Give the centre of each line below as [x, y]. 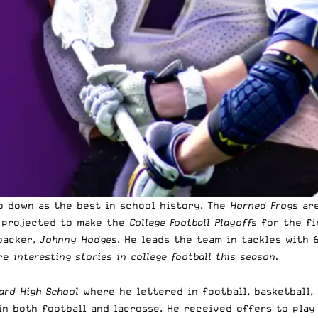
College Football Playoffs [193, 222]
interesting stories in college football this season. [146, 256]
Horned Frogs [264, 205]
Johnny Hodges [78, 239]
